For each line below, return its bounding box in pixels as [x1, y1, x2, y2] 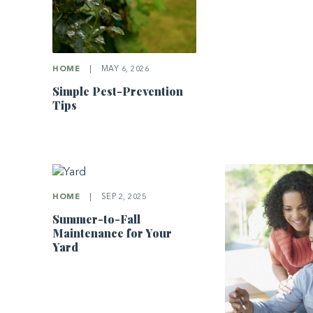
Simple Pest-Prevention [52, 84, 184, 99]
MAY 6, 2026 [99, 66, 150, 74]
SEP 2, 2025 [99, 193, 147, 201]
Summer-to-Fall [52, 211, 141, 226]
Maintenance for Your [52, 225, 173, 240]
